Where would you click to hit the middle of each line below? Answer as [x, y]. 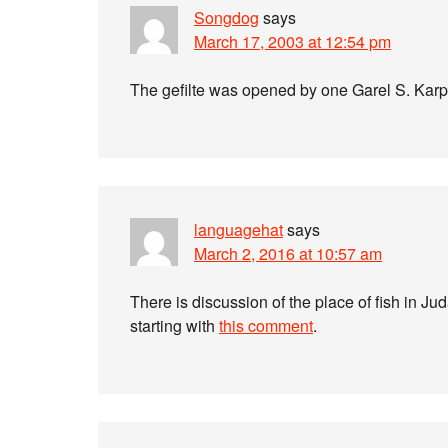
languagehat [238, 229]
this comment [266, 325]
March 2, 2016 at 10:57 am [288, 253]
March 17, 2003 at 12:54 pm [292, 41]
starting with [174, 325]
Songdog [226, 17]
